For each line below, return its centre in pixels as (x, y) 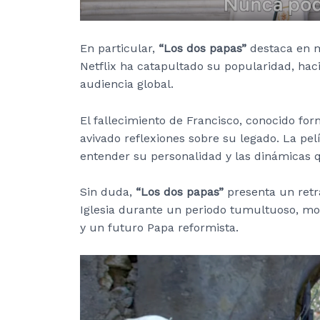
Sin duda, (108, 192)
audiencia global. (127, 84)
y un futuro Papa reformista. (159, 228)
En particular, (119, 48)
